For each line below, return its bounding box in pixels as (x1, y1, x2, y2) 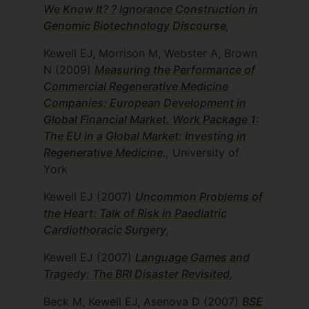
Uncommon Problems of (135, 190, 263, 203)
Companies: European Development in (43, 96, 246, 110)
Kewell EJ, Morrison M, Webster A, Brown (43, 46, 257, 60)
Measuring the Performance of (94, 63, 255, 77)
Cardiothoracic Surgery (43, 223, 166, 237)
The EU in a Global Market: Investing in (43, 129, 246, 143)
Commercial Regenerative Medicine (43, 79, 228, 93)
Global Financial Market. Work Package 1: (43, 112, 259, 126)
